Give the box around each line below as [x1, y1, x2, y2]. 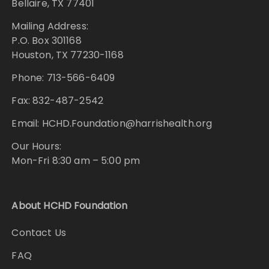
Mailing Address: [11, 19, 88, 34]
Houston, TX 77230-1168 [11, 48, 124, 62]
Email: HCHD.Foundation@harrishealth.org [11, 116, 213, 131]
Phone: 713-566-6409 [11, 71, 115, 85]
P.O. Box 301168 [11, 34, 82, 48]
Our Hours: [11, 139, 61, 154]
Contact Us [11, 226, 66, 240]
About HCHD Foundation [11, 199, 128, 213]
